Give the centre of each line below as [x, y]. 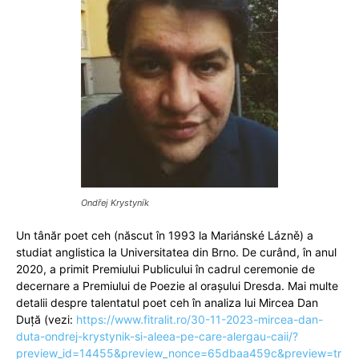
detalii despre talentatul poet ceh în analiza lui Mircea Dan [167, 302]
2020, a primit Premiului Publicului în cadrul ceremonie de [165, 268]
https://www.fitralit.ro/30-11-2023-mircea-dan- [200, 319]
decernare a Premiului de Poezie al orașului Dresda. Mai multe [177, 285]
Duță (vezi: [46, 319]
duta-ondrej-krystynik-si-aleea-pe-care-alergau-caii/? [157, 336]
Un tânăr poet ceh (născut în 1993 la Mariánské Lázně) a [165, 235]
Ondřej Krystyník [115, 202]
